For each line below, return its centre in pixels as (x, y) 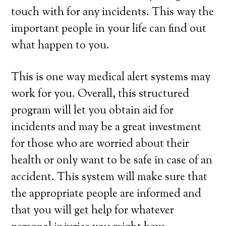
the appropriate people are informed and (106, 194)
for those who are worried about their (100, 144)
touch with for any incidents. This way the (113, 13)
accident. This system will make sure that (109, 178)
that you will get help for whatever (93, 211)
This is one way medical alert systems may (111, 78)
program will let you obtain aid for (93, 111)
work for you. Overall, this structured (100, 94)
